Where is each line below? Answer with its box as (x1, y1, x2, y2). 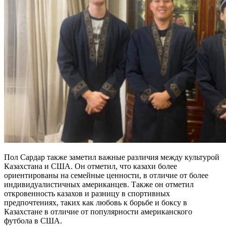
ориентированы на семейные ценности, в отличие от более (4, 171, 208, 180)
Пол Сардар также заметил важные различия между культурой (4, 153, 219, 161)
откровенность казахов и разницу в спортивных (4, 189, 170, 198)
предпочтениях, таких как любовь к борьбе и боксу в (4, 198, 187, 207)
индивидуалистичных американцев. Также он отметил (4, 180, 194, 189)
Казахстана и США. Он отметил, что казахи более (4, 162, 177, 171)
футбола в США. (4, 216, 62, 225)
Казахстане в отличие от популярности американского (4, 207, 192, 216)
